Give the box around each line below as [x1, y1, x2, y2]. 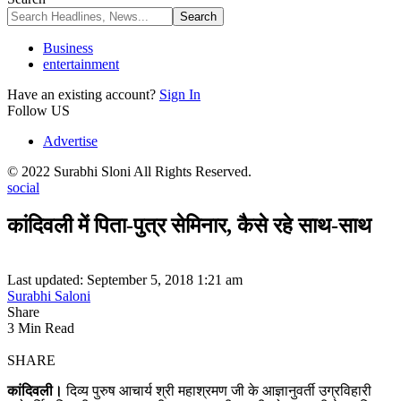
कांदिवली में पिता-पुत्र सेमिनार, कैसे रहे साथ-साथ [7, 213, 371, 237]
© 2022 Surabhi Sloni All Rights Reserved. [7, 164, 252, 179]
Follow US [7, 103, 70, 118]
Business [43, 40, 93, 55]
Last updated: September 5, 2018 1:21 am [7, 271, 243, 287]
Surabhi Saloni [7, 287, 90, 303]
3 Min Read [7, 320, 74, 336]
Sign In [159, 87, 200, 102]
